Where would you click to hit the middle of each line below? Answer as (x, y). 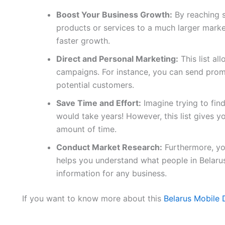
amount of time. (86, 129)
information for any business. (111, 173)
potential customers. (95, 85)
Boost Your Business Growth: (114, 15)
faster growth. (83, 41)
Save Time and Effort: (99, 103)
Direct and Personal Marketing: (117, 59)
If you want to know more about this (93, 198)
